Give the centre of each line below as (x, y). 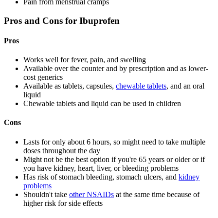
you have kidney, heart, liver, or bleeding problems (101, 168)
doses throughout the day (62, 150)
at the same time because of (157, 194)
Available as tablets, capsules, (70, 86)
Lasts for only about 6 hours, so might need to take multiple (114, 142)
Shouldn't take (46, 194)
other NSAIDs (91, 194)
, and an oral (185, 86)
